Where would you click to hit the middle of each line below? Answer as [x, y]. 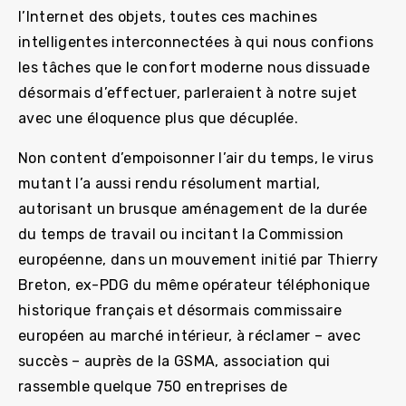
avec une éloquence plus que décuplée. [158, 118]
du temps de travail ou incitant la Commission [181, 234]
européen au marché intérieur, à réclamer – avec [190, 335]
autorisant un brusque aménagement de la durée [193, 208]
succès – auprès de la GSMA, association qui [174, 361]
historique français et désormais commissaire [180, 310]
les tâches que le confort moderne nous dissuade [194, 67]
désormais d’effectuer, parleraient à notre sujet [188, 92]
